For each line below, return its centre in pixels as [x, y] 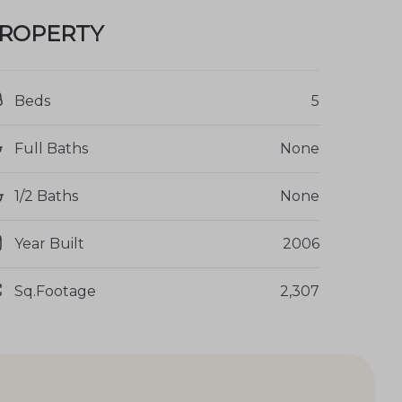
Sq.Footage [55, 291]
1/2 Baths [46, 196]
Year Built [49, 243]
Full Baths [51, 148]
